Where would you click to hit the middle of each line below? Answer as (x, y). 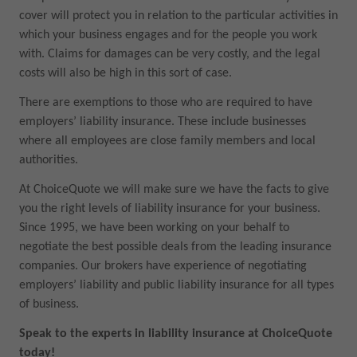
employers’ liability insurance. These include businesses (162, 122)
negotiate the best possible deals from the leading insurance (175, 247)
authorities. (48, 161)
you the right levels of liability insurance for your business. (169, 209)
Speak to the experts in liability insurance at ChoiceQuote (175, 333)
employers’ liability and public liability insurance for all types (176, 286)
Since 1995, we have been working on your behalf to (154, 228)
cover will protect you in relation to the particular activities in (178, 16)
